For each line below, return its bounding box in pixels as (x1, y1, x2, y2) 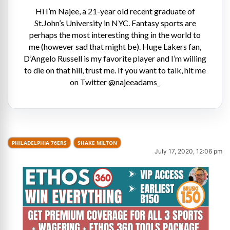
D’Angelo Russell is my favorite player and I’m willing (24, 53, 206, 63)
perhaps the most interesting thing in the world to (29, 29, 201, 40)
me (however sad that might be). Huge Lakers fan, (29, 41, 201, 51)
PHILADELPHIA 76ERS (12, 139, 67, 146)
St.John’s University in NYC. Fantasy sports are (34, 17, 196, 28)
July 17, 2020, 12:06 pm (155, 147, 222, 155)
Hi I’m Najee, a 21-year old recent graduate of (35, 6, 195, 16)
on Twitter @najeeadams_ (70, 76, 160, 87)
